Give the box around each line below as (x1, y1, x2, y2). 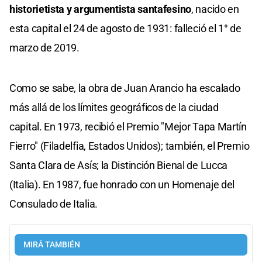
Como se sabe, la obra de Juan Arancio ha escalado (9, 81, 240, 94)
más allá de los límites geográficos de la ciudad (9, 101, 219, 113)
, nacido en (191, 2, 239, 15)
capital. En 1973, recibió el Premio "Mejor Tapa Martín (9, 120, 247, 133)
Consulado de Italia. (9, 197, 98, 210)
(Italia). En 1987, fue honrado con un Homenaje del (9, 178, 235, 191)
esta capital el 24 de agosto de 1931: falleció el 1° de (9, 22, 242, 35)
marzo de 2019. (9, 41, 80, 54)
